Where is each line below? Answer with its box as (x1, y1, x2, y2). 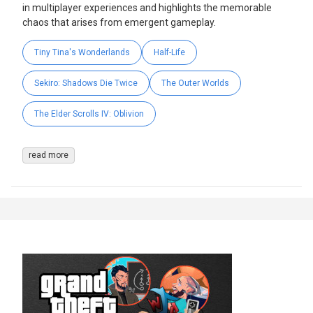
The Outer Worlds (161, 78, 229, 89)
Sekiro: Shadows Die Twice (34, 78, 138, 89)
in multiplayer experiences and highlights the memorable (22, 2, 272, 14)
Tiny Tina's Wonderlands (34, 48, 130, 58)
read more (29, 150, 68, 161)
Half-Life (154, 48, 185, 58)
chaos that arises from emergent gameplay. (22, 17, 216, 29)
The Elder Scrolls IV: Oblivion (34, 109, 144, 119)
